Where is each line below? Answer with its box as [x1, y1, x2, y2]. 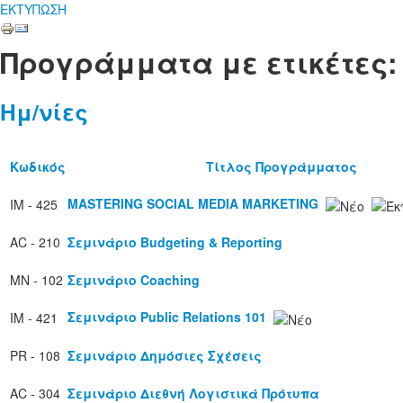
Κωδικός [10, 157, 66, 176]
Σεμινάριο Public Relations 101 [67, 308, 266, 327]
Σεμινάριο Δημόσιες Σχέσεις [67, 346, 262, 365]
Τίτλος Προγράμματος [205, 157, 357, 176]
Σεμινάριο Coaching [67, 271, 200, 290]
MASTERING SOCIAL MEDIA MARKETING [67, 194, 318, 213]
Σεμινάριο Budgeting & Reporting [67, 233, 282, 252]
